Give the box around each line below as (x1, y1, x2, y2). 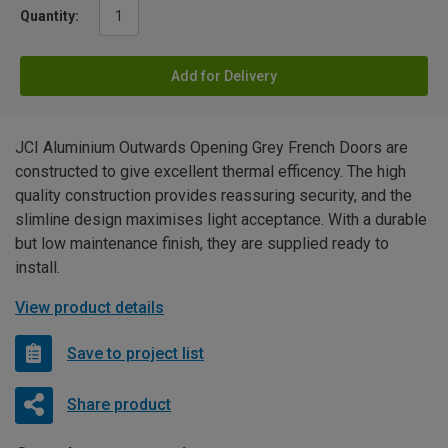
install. (15, 258, 60, 278)
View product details (15, 298, 164, 318)
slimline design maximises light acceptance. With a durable (15, 210, 427, 230)
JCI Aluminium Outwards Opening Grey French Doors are (15, 138, 408, 158)
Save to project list (67, 343, 204, 363)
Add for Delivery (171, 68, 277, 85)
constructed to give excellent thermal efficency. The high (15, 162, 406, 182)
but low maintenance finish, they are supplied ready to (15, 234, 389, 254)
